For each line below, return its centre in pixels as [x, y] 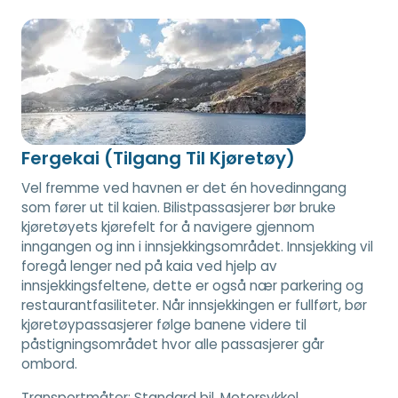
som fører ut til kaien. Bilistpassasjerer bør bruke [179, 208]
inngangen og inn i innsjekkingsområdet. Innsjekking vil [197, 247]
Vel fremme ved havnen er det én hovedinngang [184, 188]
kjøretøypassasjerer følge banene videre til [164, 325]
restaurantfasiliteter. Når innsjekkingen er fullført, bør [194, 306]
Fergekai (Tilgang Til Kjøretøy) [158, 159]
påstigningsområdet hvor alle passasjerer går [173, 345]
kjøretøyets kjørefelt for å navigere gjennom [168, 227]
